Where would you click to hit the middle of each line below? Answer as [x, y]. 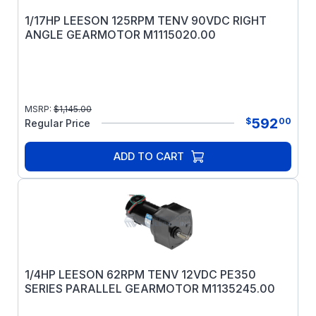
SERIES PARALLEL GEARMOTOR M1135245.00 [150, 288]
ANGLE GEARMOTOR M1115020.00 [120, 35]
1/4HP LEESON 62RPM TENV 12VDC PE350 [140, 274]
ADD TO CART [149, 156]
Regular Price [57, 123]
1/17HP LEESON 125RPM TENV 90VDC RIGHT [146, 20]
